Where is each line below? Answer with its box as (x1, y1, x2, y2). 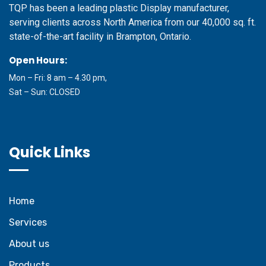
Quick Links (9, 142, 90, 162)
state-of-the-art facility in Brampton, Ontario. (9, 30, 191, 42)
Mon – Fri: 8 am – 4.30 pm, (9, 72, 107, 83)
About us (9, 237, 49, 249)
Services (9, 216, 47, 228)
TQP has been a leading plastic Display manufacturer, (9, 2, 229, 14)
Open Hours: (9, 53, 67, 66)
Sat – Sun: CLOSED (9, 87, 80, 97)
